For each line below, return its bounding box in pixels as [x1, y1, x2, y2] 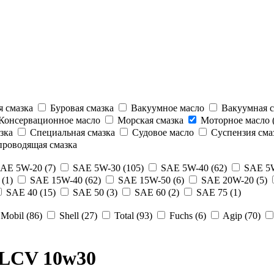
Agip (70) [221, 210, 261, 221]
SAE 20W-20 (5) [199, 174, 267, 185]
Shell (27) [57, 210, 97, 221]
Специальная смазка [28, 127, 115, 138]
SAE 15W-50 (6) [116, 174, 184, 185]
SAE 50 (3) [70, 187, 117, 198]
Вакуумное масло [128, 102, 204, 113]
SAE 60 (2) [132, 187, 179, 198]
